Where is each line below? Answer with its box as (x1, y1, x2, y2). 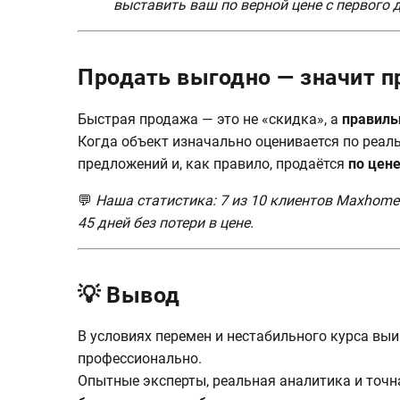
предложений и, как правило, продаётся (78, 154, 348, 172)
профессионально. (78, 350, 202, 368)
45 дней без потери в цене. (78, 213, 254, 231)
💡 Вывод (78, 281, 180, 308)
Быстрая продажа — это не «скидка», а (78, 110, 342, 128)
